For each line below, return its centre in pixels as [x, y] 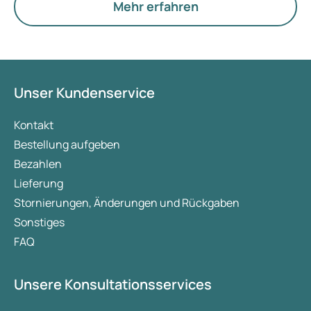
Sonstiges [39, 222]
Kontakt [34, 125]
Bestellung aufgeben [67, 144]
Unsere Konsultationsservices [113, 284]
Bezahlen [38, 164]
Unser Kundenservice [84, 93]
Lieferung [39, 183]
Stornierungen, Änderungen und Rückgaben [127, 203]
